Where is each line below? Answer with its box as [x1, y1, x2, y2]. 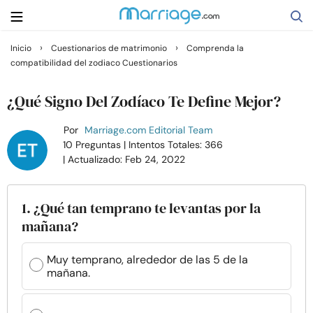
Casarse [10, 114, 59, 134]
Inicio [10, 43, 31, 54]
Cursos [10, 276, 53, 296]
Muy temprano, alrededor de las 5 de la [47, 252, 248, 267]
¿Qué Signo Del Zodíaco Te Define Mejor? [7, 91, 281, 112]
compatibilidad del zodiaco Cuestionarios [10, 57, 177, 68]
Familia [10, 195, 56, 215]
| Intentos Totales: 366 [124, 138, 224, 151]
